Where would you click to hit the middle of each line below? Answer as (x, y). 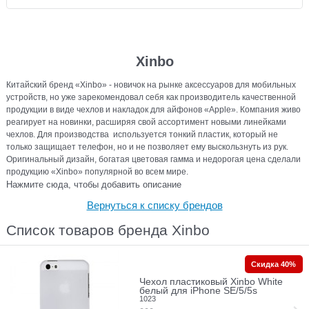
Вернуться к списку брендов (154, 206)
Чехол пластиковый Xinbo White (211, 281)
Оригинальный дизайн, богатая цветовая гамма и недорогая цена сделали (154, 159)
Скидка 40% (274, 265)
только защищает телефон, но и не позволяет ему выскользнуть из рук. (148, 147)
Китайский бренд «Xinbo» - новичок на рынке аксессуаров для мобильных (151, 84)
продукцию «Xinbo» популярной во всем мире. (98, 171)
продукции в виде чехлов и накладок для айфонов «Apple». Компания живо (154, 109)
